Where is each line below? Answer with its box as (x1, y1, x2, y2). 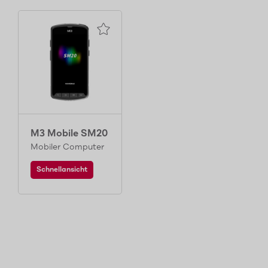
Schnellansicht (36, 166, 87, 174)
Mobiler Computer (31, 142, 104, 152)
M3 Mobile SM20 (31, 128, 108, 139)
